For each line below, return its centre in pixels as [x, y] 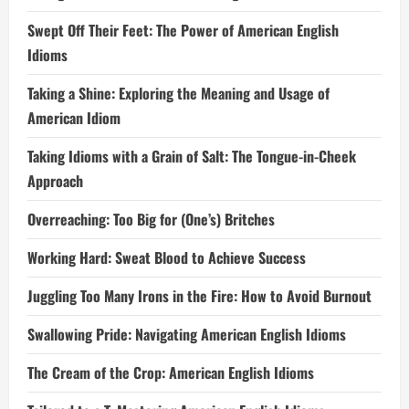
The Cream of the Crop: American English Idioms [171, 372]
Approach [55, 181]
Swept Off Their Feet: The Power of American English [183, 30]
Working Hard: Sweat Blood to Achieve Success [167, 257]
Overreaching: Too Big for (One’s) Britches [151, 219]
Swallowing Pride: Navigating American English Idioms [187, 334]
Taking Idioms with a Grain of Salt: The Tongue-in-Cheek [192, 156]
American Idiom [74, 118]
